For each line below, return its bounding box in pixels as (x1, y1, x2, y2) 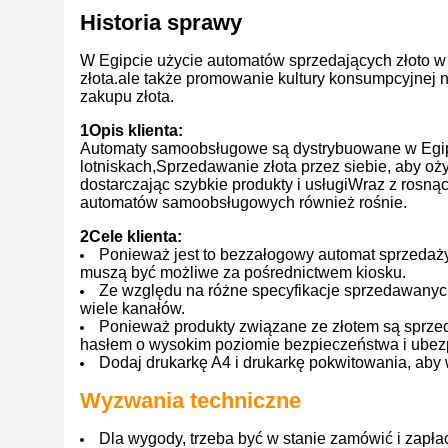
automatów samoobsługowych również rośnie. (80, 194, 407, 211)
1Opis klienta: (80, 122, 183, 139)
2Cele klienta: (80, 228, 182, 245)
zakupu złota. (80, 88, 174, 105)
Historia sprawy (80, 10, 242, 35)
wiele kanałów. (80, 300, 185, 317)
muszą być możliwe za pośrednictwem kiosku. (80, 264, 406, 281)
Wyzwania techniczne (80, 388, 301, 413)
